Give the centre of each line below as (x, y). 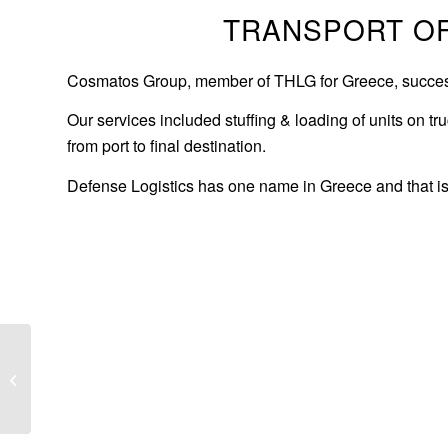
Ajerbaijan (63, 399)
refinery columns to (90, 378)
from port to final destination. (166, 146)
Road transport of (85, 357)
